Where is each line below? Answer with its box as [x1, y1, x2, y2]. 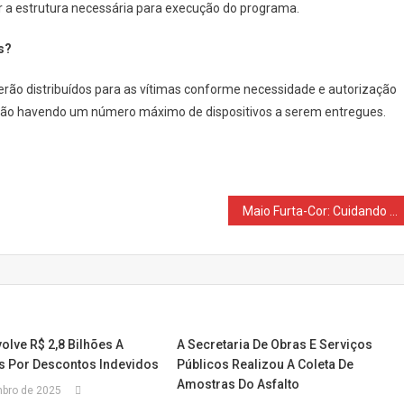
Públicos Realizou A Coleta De [177, 357, 354, 372]
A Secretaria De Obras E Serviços [177, 337, 373, 352]
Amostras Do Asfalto [177, 377, 300, 391]
